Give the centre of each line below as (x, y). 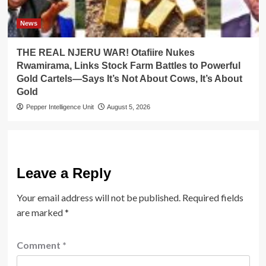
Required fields (213, 198)
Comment (39, 245)
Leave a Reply (64, 173)
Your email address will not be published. (98, 198)
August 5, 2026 (128, 107)
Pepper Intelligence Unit (60, 107)
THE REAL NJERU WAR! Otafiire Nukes (105, 53)
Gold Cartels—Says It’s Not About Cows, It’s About (129, 79)
